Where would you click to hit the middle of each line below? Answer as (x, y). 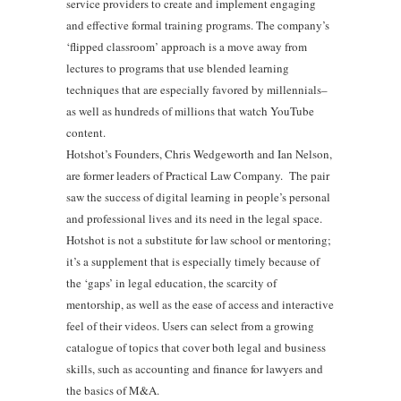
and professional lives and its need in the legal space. (194, 218)
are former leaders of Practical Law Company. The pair (198, 175)
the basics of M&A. (113, 390)
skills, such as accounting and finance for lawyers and (195, 368)
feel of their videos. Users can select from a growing (190, 325)
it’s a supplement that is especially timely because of (193, 261)
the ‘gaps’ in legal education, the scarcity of (171, 282)
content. (86, 132)
